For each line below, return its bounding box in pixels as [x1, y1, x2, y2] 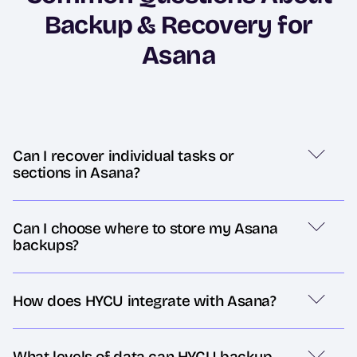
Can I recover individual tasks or [13, 147, 234, 166]
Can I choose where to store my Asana [13, 219, 278, 238]
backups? [13, 236, 79, 255]
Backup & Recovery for [44, 10, 313, 41]
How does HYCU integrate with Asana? [13, 292, 277, 311]
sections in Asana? [13, 163, 140, 182]
